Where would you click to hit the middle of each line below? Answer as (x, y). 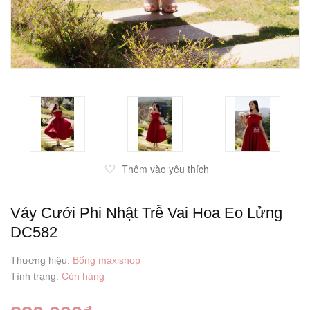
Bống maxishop (107, 261)
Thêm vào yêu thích (165, 169)
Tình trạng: (36, 276)
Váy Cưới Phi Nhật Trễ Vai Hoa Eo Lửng (146, 213)
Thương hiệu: (42, 261)
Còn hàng (83, 276)
